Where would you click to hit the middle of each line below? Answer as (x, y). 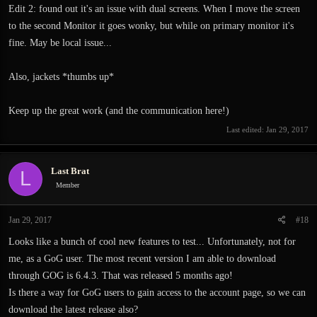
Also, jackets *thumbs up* (61, 77)
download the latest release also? (73, 309)
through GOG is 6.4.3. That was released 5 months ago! (121, 275)
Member (68, 185)
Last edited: (246, 129)
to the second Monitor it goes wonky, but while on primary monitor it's (151, 26)
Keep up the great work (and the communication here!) (119, 111)
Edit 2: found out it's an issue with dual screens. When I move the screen (154, 9)
